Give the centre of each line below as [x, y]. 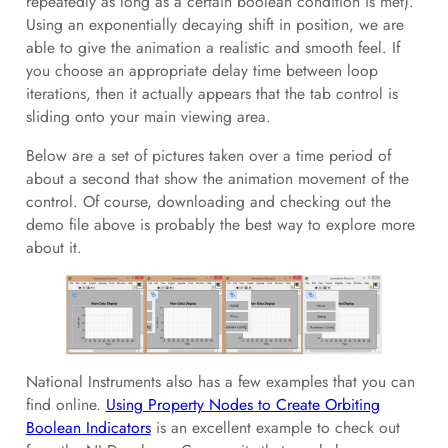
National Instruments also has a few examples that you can [220, 382]
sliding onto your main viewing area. [148, 117]
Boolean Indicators [88, 428]
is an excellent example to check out [275, 428]
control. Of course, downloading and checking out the [208, 201]
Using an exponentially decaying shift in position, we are [214, 25]
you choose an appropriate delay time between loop [201, 71]
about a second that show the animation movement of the [217, 178]
